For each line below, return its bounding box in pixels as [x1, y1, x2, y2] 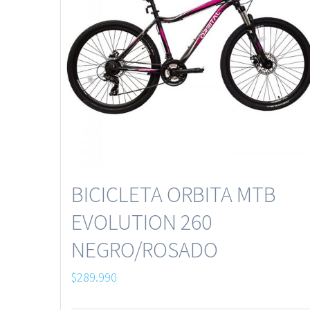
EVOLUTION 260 [71, 208, 212, 236]
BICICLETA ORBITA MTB [71, 180, 276, 208]
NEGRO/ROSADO [71, 235, 218, 264]
